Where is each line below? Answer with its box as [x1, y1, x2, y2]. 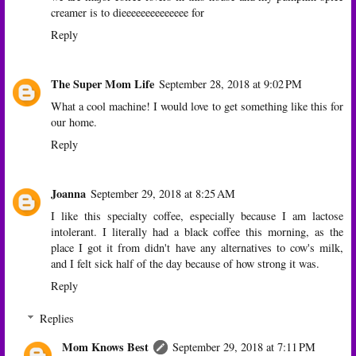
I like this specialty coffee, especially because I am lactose [51, 207, 343, 223]
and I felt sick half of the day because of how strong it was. [51, 255, 319, 271]
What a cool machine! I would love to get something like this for [51, 98, 343, 114]
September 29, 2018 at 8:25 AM [91, 185, 235, 201]
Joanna [51, 184, 86, 202]
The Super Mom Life [51, 75, 154, 92]
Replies [40, 311, 75, 327]
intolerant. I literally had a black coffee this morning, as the [51, 223, 343, 239]
